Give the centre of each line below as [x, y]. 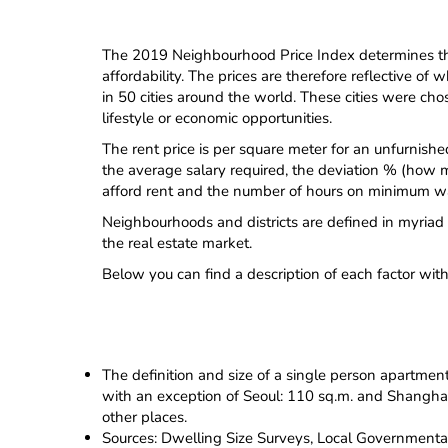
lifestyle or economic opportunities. [217, 118]
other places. [144, 417]
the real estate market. [177, 243]
